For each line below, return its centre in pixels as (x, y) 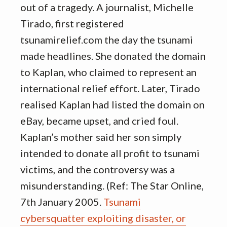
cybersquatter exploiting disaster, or (103, 218)
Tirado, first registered (72, 23)
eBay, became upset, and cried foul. (99, 121)
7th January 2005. (62, 202)
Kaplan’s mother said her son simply (101, 137)
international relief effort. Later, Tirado (110, 88)
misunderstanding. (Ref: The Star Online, (112, 185)
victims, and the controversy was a (98, 169)
